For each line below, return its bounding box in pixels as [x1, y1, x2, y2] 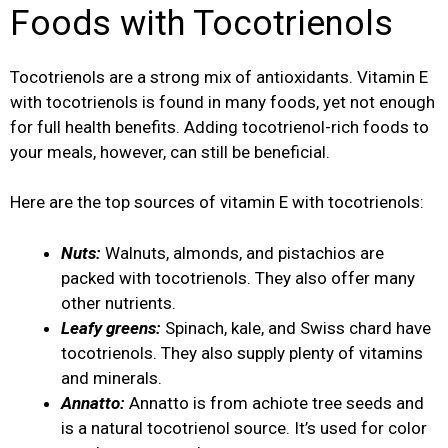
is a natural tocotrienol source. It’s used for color [61, 417, 427, 438]
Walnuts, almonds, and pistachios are [101, 242, 384, 263]
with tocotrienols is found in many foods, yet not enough [10, 91, 435, 112]
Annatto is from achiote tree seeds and [125, 392, 424, 413]
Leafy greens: [61, 317, 161, 338]
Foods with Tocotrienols [10, 2, 393, 44]
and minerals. [61, 367, 162, 388]
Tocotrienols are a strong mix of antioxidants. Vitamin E [10, 66, 428, 87]
